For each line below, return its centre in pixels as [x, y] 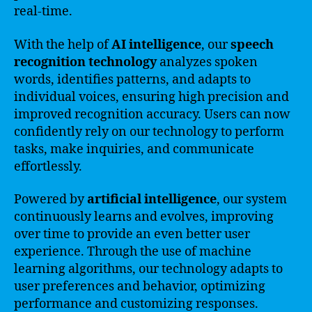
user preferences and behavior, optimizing [140, 287]
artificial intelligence [152, 200]
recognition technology [85, 62]
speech [252, 45]
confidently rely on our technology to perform [149, 132]
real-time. [43, 11]
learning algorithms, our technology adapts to [148, 269]
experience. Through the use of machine [133, 252]
